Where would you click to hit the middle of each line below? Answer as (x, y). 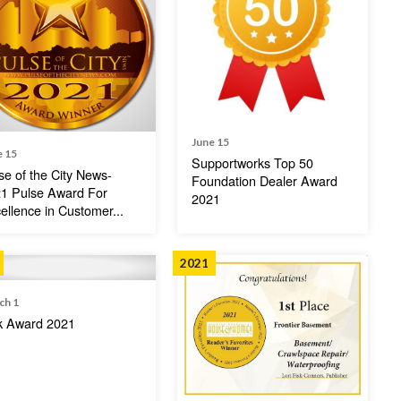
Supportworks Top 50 (252, 162)
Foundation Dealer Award (264, 180)
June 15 (210, 141)
